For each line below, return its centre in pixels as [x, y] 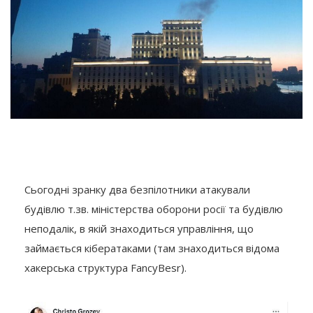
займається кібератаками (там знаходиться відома [152, 248]
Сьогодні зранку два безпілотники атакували [137, 189]
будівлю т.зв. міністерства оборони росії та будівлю [154, 209]
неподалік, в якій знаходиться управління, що [139, 228]
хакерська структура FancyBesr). [105, 267]
